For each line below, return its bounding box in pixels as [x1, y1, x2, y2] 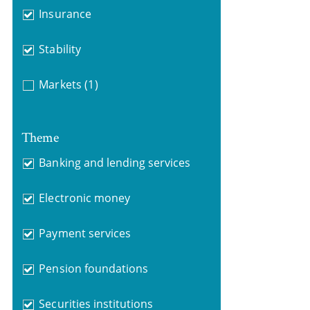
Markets [39, 77, 82, 92]
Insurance [39, 6, 91, 21]
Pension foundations [39, 260, 149, 276]
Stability [39, 42, 81, 57]
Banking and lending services [39, 154, 191, 170]
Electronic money [39, 190, 130, 206]
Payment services [39, 225, 131, 241]
